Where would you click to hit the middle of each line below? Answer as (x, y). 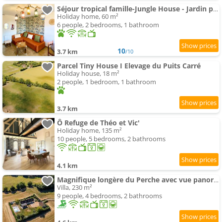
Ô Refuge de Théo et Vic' (98, 123)
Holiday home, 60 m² (88, 17)
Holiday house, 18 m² (88, 74)
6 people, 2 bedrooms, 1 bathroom (108, 25)
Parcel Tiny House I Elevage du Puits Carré (129, 66)
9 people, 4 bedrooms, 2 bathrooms (110, 196)
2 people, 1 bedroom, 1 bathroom (107, 82)
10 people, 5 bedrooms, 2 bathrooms (111, 139)
